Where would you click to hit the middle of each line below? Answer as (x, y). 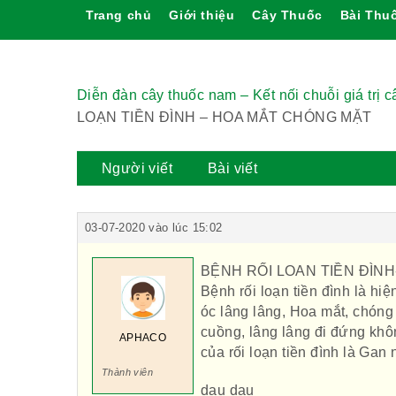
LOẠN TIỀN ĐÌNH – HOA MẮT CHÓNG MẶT (225, 117)
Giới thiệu (202, 15)
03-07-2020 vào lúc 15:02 (154, 228)
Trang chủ (119, 15)
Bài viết (233, 168)
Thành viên (127, 372)
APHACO (143, 338)
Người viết (137, 168)
